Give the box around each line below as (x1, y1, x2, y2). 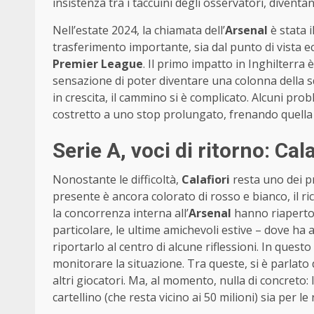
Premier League (53, 55, 143, 71)
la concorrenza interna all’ (53, 205, 189, 221)
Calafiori (182, 171, 230, 187)
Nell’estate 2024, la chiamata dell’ (53, 22, 225, 38)
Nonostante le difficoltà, (53, 171, 182, 187)
